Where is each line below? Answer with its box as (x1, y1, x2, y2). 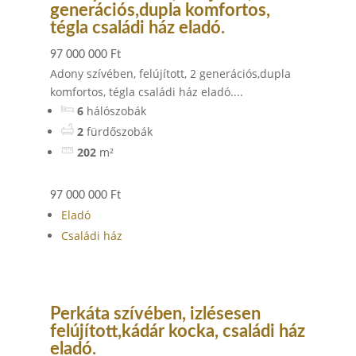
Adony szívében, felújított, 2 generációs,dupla (49, 66, 291, 81)
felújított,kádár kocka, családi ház (49, 323, 305, 340)
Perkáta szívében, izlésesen (49, 305, 261, 323)
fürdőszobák (86, 124, 153, 139)
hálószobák (86, 103, 146, 118)
